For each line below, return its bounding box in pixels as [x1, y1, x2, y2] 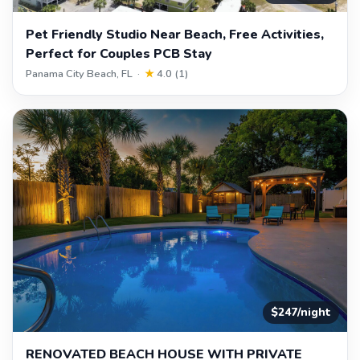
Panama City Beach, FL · [26, 66, 145, 81]
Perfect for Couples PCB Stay [26, 44, 212, 63]
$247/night [271, 305, 331, 321]
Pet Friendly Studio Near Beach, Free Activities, [26, 25, 324, 43]
